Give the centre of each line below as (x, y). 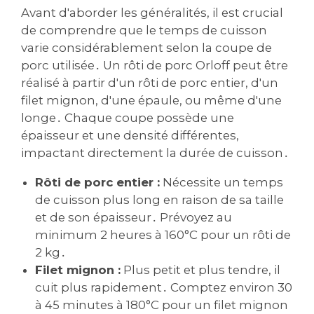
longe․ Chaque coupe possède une (128, 117)
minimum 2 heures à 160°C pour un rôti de (163, 234)
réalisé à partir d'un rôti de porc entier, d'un (150, 82)
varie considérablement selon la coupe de (146, 47)
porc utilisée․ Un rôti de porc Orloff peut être (155, 65)
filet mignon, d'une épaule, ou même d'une (151, 100)
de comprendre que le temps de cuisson (144, 30)
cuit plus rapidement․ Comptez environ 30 (164, 287)
